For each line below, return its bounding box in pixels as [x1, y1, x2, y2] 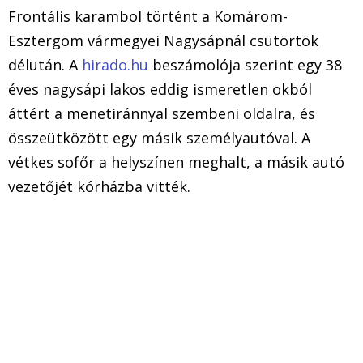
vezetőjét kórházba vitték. [8, 176, 190, 196]
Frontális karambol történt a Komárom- [8, 6, 288, 26]
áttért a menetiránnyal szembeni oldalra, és [8, 103, 315, 123]
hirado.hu [82, 54, 148, 75]
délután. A [8, 54, 82, 75]
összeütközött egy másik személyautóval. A [8, 127, 310, 147]
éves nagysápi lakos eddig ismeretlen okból [8, 79, 312, 99]
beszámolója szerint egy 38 [148, 54, 342, 75]
